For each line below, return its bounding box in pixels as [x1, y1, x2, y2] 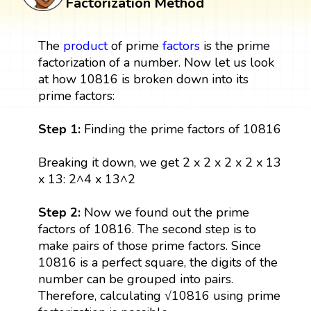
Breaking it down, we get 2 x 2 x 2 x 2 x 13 [37, 153, 281, 171]
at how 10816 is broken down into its [37, 70, 249, 87]
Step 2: [37, 203, 81, 221]
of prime [107, 37, 162, 54]
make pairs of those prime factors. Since [37, 237, 261, 254]
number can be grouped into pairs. [37, 270, 233, 287]
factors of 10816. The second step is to [37, 220, 256, 237]
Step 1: [37, 120, 81, 137]
